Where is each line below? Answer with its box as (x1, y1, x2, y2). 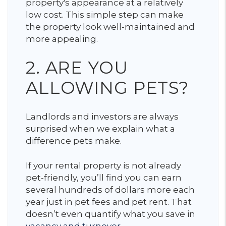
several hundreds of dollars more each (26, 185, 195, 195)
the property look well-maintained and (26, 22, 195, 32)
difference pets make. (26, 136, 124, 146)
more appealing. (26, 34, 98, 44)
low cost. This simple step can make (26, 10, 184, 20)
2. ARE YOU (26, 57, 128, 78)
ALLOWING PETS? (26, 77, 189, 98)
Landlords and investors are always (26, 111, 179, 122)
